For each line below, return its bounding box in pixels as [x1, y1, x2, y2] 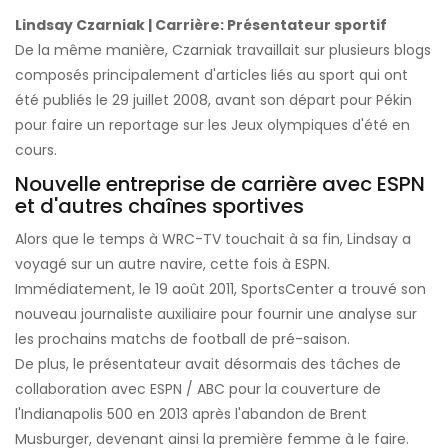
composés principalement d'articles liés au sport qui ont [15, 64, 408, 85]
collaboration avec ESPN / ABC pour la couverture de [15, 378, 381, 399]
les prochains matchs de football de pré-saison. [15, 328, 350, 349]
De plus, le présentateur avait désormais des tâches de [15, 353, 401, 374]
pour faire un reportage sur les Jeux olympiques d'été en [15, 114, 410, 135]
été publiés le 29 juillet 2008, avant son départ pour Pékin [15, 89, 412, 110]
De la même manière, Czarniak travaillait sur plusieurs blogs [15, 39, 431, 60]
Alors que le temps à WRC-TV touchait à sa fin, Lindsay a [15, 228, 411, 249]
